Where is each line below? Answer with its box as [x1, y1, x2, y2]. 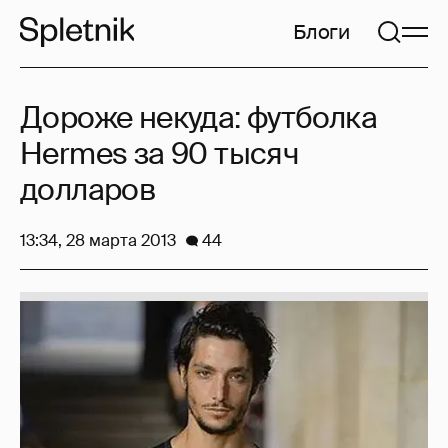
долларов [20, 170, 156, 209]
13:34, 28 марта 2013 [20, 230, 176, 251]
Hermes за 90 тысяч [20, 134, 300, 173]
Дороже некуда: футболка [20, 98, 378, 137]
